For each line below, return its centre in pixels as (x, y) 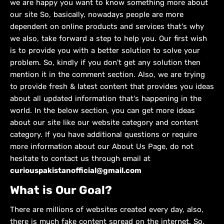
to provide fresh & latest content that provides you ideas (112, 86)
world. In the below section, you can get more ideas (102, 110)
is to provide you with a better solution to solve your (105, 50)
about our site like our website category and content (104, 122)
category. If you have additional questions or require (103, 134)
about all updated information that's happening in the (106, 98)
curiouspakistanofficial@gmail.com (76, 170)
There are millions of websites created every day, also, (107, 209)
